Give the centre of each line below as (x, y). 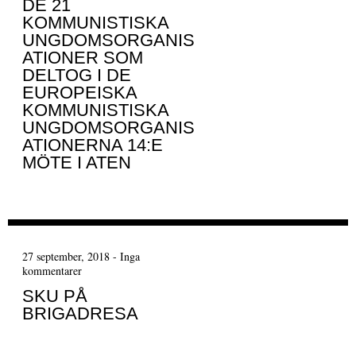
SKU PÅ (54, 296)
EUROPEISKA (79, 93)
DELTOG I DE (76, 75)
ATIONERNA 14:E (92, 145)
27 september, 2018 (66, 257)
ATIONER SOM (82, 58)
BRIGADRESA (80, 314)
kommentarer (52, 271)
